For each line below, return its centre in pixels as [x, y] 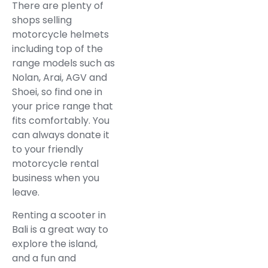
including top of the [57, 48]
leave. [26, 192]
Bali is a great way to [60, 230]
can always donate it [61, 135]
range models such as [63, 63]
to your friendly [48, 149]
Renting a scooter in [59, 215]
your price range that [63, 106]
